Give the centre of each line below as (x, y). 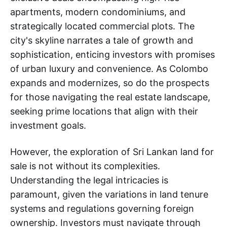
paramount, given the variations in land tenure (109, 194)
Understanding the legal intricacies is (89, 180)
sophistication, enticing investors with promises (112, 54)
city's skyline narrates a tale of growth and (102, 40)
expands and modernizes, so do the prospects (110, 83)
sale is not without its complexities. (85, 166)
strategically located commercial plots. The (102, 26)
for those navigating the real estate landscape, (110, 97)
